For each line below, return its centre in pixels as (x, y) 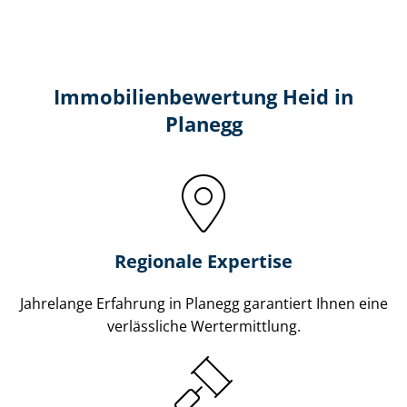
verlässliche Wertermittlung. (203, 326)
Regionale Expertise (203, 261)
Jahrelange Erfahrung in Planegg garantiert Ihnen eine (203, 303)
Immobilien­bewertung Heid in (203, 96)
